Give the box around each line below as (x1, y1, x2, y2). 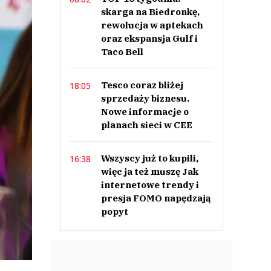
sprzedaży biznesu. (100, 93, 189, 104)
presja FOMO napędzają (100, 192, 211, 204)
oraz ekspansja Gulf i (100, 33, 198, 44)
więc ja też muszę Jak (100, 166, 198, 177)
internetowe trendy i (100, 179, 199, 191)
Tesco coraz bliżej (100, 79, 183, 91)
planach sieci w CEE (100, 119, 192, 131)
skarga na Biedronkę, (100, 6, 200, 18)
